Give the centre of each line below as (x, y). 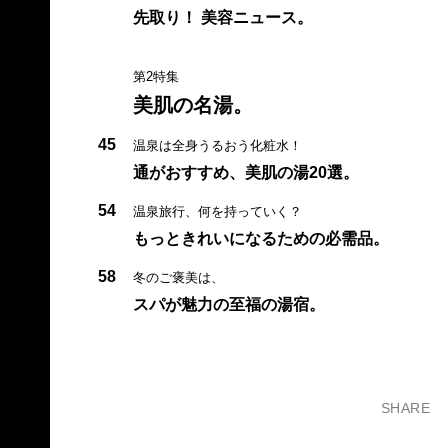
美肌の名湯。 (192, 104)
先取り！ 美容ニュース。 (222, 17)
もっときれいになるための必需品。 (260, 238)
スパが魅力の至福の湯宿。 (228, 304)
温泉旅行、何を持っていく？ (217, 211)
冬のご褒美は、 (178, 277)
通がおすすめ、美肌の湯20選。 (245, 172)
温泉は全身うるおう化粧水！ (217, 145)
